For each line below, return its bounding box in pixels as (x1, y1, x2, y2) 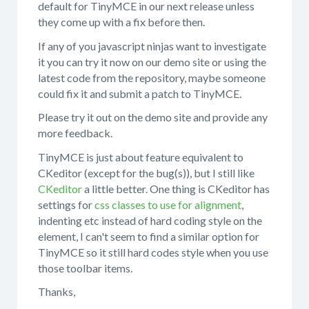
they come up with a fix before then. (38, 15, 205, 28)
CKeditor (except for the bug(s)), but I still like (38, 166, 255, 179)
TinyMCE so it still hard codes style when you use (38, 245, 268, 259)
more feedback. (38, 126, 112, 139)
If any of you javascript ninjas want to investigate (38, 39, 266, 52)
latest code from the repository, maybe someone (38, 70, 266, 84)
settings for (38, 197, 94, 211)
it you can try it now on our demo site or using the (38, 54, 266, 68)
